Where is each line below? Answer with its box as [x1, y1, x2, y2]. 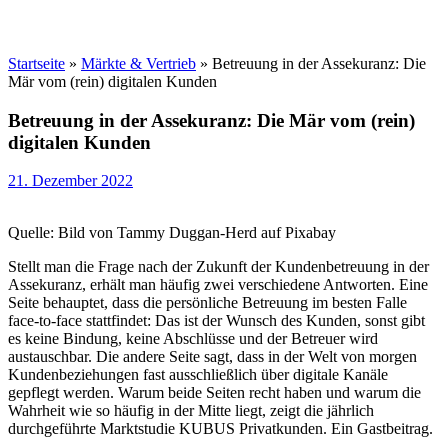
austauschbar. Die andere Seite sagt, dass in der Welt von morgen [8, 348, 417, 366]
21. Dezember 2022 [8, 172, 133, 190]
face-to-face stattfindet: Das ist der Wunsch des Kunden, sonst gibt [8, 312, 425, 330]
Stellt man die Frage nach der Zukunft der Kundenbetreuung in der [8, 258, 429, 276]
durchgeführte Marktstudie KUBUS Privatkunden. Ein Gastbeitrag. [8, 420, 433, 438]
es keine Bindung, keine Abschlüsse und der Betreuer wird [8, 330, 378, 348]
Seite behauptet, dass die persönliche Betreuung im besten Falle [8, 294, 407, 312]
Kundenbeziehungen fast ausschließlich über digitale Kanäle [8, 366, 388, 384]
